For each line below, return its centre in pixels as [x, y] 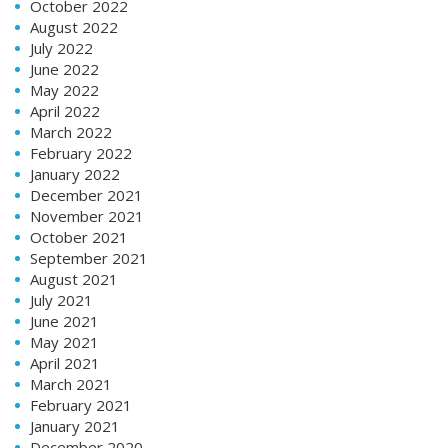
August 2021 [74, 278]
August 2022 [74, 26]
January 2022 [75, 173]
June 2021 [64, 320]
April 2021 [65, 362]
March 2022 [71, 131]
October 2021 [79, 236]
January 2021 [75, 425]
